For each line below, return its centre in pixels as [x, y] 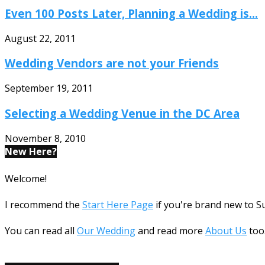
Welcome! [26, 178]
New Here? [31, 151]
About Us [226, 230]
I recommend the [43, 204]
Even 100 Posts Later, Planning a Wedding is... [131, 13]
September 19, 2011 [49, 88]
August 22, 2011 [40, 38]
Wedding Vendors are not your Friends [112, 63]
